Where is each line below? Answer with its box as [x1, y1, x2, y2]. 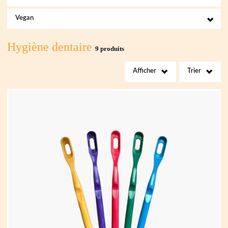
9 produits [95, 45, 124, 52]
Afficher [133, 68, 157, 74]
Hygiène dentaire [7, 40, 95, 53]
